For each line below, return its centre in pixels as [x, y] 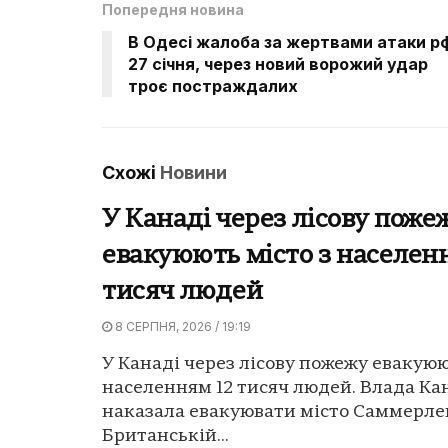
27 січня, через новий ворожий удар [278, 63]
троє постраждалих [213, 85]
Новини [193, 172]
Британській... [165, 436]
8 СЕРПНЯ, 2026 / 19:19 [181, 326]
